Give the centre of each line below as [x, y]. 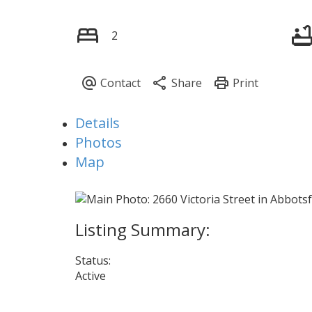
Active [90, 276]
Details [97, 123]
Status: [93, 261]
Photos [98, 143]
